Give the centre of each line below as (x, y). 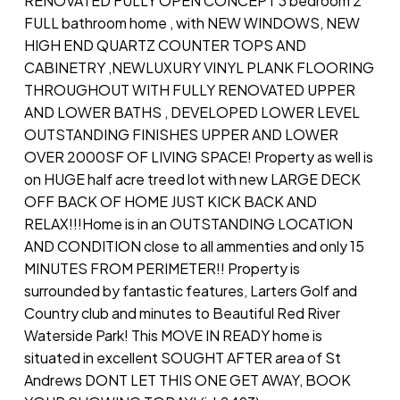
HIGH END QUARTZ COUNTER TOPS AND (165, 45)
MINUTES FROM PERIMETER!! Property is (162, 268)
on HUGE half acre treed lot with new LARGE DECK (192, 179)
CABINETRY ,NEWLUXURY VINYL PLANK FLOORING (199, 67)
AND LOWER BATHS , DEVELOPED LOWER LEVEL (192, 112)
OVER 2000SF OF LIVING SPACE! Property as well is (198, 156)
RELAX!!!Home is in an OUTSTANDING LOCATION (188, 223)
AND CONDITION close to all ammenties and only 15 (194, 246)
